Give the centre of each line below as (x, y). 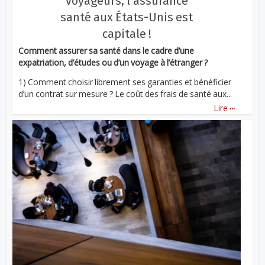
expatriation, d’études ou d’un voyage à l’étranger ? (113, 62)
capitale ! (127, 33)
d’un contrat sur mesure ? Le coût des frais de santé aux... (125, 93)
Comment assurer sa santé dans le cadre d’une (106, 50)
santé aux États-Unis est (127, 17)
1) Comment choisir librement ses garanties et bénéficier (125, 82)
